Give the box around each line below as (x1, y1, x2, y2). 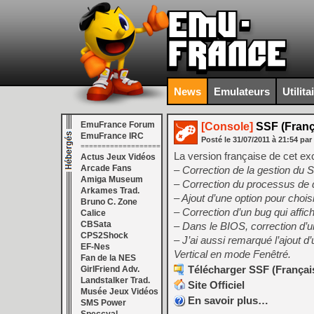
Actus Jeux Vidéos (81, 152, 156, 162)
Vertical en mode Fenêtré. (174, 248, 291, 260)
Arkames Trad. (81, 186, 139, 196)
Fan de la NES (81, 253, 136, 263)
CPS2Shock (81, 231, 128, 240)
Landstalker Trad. (81, 275, 150, 285)
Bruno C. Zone (81, 197, 137, 207)
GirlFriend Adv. (81, 264, 139, 274)
